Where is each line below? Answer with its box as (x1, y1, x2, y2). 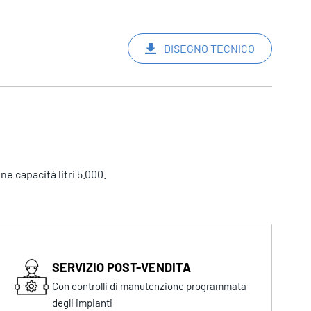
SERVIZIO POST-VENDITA (52, 260, 192, 276)
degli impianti (52, 296, 113, 310)
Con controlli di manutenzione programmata (52, 280, 247, 293)
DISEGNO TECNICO (164, 42, 255, 56)
